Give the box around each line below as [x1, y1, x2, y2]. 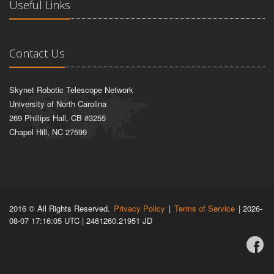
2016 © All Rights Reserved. [9, 202, 113, 215]
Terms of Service [174, 202, 235, 215]
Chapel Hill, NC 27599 [9, 126, 87, 138]
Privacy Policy [114, 202, 165, 215]
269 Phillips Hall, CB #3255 [9, 112, 106, 124]
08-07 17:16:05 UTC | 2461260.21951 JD [9, 215, 152, 227]
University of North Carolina [9, 98, 106, 110]
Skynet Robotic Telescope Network [9, 84, 133, 96]
